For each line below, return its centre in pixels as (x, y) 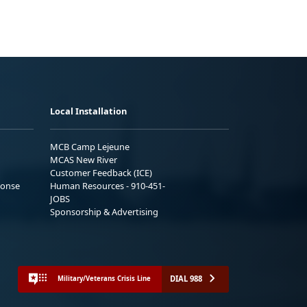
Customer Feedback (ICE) (101, 172)
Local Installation (88, 111)
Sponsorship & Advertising (104, 211)
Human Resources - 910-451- (108, 185)
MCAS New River (84, 159)
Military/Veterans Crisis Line (104, 279)
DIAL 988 (186, 278)
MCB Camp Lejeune (90, 146)
